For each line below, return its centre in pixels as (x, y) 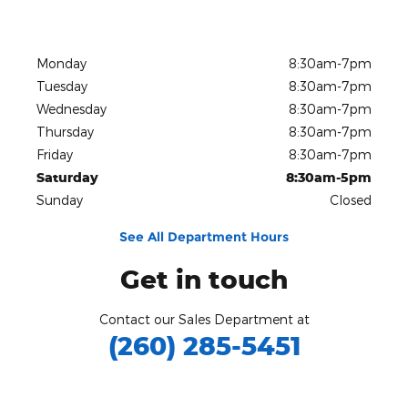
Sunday (60, 199)
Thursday (65, 131)
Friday (55, 154)
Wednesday (71, 108)
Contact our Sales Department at (204, 320)
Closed (351, 199)
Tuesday (62, 86)
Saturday (67, 177)
